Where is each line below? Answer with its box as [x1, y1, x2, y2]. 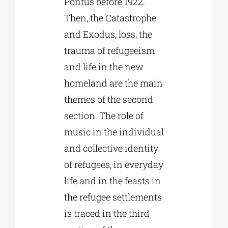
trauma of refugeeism [64, 44, 155, 56]
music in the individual [64, 125, 164, 138]
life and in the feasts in [64, 174, 161, 187]
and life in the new [64, 60, 144, 73]
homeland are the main [64, 76, 163, 89]
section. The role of [64, 109, 144, 122]
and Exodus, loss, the [64, 27, 152, 40]
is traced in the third [64, 207, 150, 219]
